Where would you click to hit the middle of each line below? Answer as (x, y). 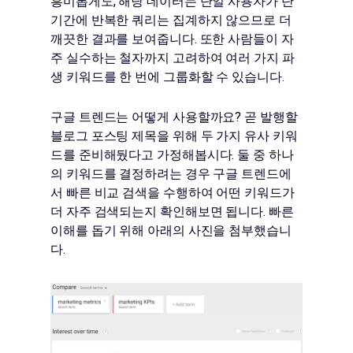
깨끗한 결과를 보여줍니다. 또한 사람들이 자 (172, 39)
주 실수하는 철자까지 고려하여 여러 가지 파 (173, 58)
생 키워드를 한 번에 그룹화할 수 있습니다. (167, 76)
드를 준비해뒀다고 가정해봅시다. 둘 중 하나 (172, 154)
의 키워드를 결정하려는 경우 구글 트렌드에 (171, 173)
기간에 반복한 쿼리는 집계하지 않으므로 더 (171, 20)
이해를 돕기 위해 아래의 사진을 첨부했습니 (171, 230)
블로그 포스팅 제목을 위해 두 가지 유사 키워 (174, 136)
